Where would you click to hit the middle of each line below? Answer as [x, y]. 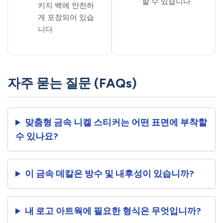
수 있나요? [37, 137]
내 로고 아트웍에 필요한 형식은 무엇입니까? [113, 211]
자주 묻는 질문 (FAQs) [72, 83]
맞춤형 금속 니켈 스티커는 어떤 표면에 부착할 [116, 123]
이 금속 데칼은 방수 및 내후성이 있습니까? [110, 174]
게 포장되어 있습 [66, 17]
